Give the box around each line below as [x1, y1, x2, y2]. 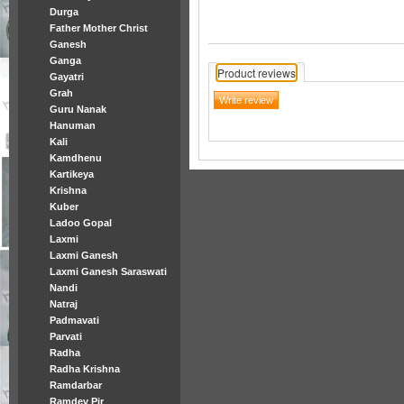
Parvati [50, 331, 82, 342]
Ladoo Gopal [50, 217, 112, 228]
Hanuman [50, 120, 96, 131]
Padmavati [50, 315, 99, 326]
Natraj [50, 298, 78, 309]
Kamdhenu [50, 152, 102, 163]
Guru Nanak [50, 104, 106, 115]
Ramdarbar [50, 380, 102, 390]
